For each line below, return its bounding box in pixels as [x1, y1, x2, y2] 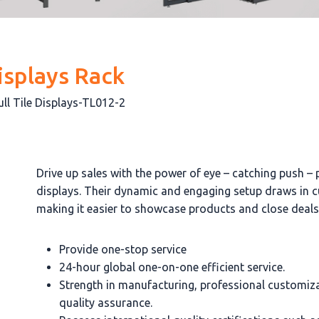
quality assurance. [59, 296, 153, 309]
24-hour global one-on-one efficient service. [59, 260, 286, 273]
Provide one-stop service [59, 242, 187, 256]
